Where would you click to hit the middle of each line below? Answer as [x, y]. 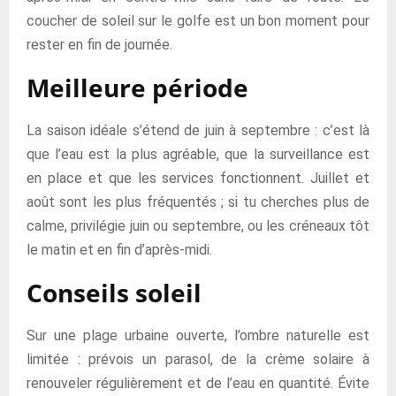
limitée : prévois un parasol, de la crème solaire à [198, 359]
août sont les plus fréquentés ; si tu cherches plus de [198, 202]
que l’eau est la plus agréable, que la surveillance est [198, 154]
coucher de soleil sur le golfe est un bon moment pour [198, 20]
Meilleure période [137, 87]
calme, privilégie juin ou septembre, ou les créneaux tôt [198, 225]
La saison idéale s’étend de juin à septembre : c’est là [198, 130]
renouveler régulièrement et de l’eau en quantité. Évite [198, 383]
